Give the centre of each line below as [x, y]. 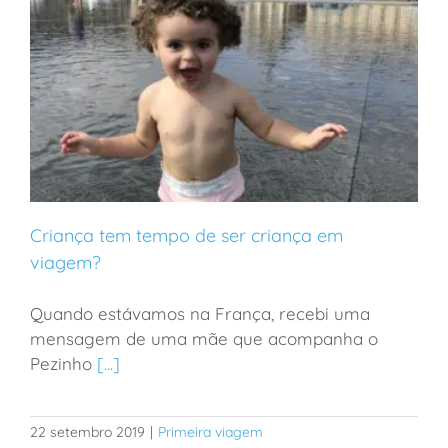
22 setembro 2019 [87, 432]
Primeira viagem [210, 432]
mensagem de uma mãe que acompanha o [204, 339]
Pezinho [63, 364]
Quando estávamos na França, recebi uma [200, 314]
